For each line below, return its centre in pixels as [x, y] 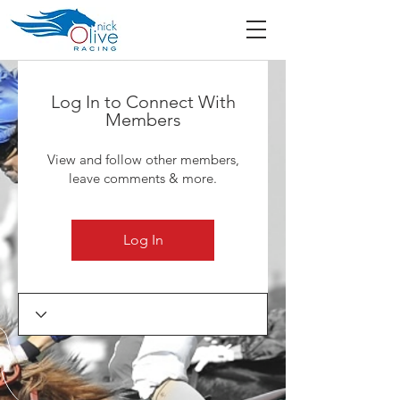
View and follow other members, [143, 159]
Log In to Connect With [143, 102]
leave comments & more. [143, 178]
